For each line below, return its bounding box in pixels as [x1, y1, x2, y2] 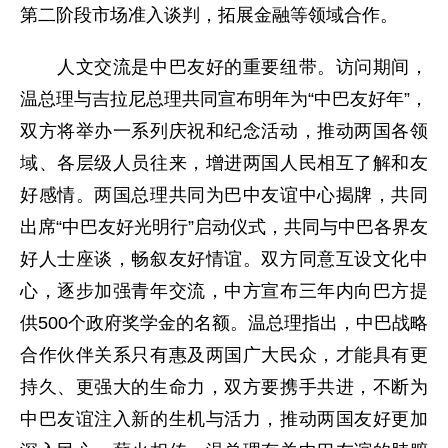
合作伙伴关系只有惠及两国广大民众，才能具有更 [20, 345, 428, 365]
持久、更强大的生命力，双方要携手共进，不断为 [20, 377, 428, 397]
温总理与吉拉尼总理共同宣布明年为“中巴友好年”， [20, 89, 428, 109]
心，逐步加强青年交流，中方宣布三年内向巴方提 [20, 281, 428, 301]
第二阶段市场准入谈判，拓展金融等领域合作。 [20, 5, 398, 25]
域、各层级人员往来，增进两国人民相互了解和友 [20, 153, 428, 173]
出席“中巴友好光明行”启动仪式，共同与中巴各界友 [20, 217, 428, 237]
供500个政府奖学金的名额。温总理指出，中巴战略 [20, 313, 428, 333]
